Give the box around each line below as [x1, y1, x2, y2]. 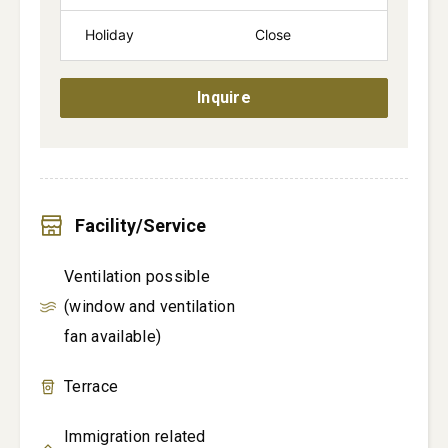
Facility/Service [75, 215, 206, 236]
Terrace [64, 377, 119, 396]
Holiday [85, 26, 134, 43]
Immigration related [64, 427, 206, 446]
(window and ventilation [64, 297, 235, 316]
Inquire [196, 88, 252, 107]
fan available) [64, 327, 162, 346]
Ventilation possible [64, 267, 211, 286]
